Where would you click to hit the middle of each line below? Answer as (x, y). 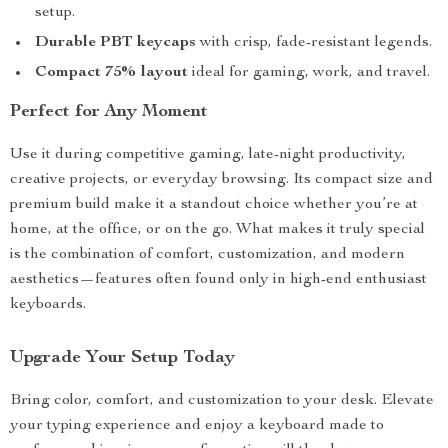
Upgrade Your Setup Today (122, 358)
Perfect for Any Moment (109, 112)
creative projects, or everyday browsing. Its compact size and (221, 180)
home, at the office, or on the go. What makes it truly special (217, 230)
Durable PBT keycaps (115, 43)
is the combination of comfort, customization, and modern (207, 255)
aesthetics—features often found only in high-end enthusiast (218, 280)
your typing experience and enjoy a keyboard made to (197, 426)
